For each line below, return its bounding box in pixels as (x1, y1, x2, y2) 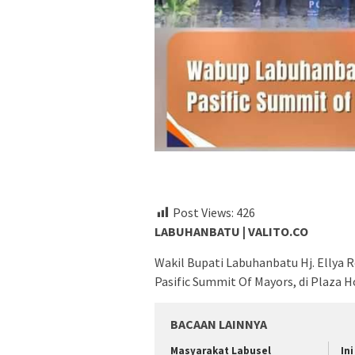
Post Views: (173, 204, 234, 220)
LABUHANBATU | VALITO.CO (155, 223, 308, 240)
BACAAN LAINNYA (170, 316, 267, 333)
